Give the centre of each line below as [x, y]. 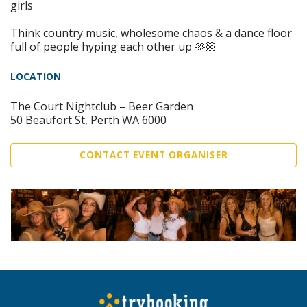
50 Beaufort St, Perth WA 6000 [88, 120]
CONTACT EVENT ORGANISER [153, 155]
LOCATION [36, 76]
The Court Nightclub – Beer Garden [102, 106]
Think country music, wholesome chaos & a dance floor [151, 33]
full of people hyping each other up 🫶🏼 [113, 46]
